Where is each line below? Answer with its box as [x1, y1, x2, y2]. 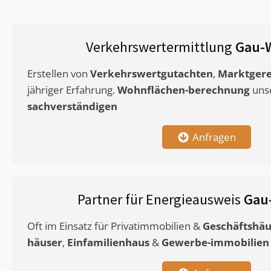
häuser [27, 235, 62, 250]
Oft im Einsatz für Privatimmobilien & [27, 219, 203, 233]
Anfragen [192, 130, 236, 145]
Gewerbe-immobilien [162, 235, 269, 250]
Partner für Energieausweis [77, 190, 244, 209]
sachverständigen [27, 99, 117, 114]
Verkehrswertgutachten [90, 67, 213, 81]
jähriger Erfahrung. [27, 83, 117, 97]
